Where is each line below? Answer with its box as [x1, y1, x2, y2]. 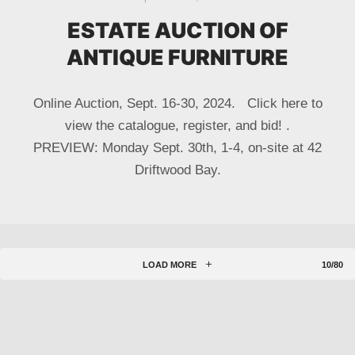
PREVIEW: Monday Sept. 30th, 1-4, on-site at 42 [33, 139, 322, 155]
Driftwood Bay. [134, 162, 221, 177]
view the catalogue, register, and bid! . [65, 117, 290, 133]
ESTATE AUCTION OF [67, 17, 288, 43]
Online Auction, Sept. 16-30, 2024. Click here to [32, 95, 323, 111]
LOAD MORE [142, 260, 197, 270]
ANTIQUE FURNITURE [67, 44, 288, 70]
